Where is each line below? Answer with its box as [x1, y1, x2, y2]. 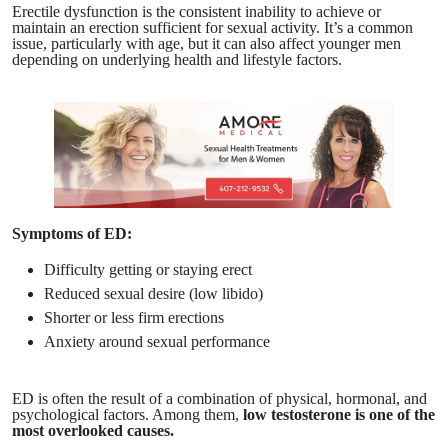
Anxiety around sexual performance [44, 332, 270, 350]
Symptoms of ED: [12, 224, 132, 242]
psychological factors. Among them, [12, 405, 243, 423]
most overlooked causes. [12, 421, 174, 439]
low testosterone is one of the [243, 405, 435, 423]
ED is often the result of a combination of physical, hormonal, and [12, 389, 427, 407]
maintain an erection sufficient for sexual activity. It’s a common [12, 18, 413, 36]
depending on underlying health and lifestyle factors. [12, 50, 342, 68]
